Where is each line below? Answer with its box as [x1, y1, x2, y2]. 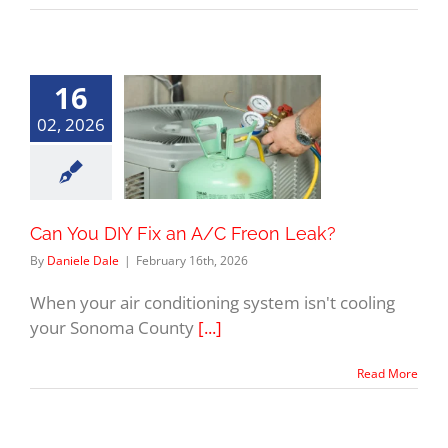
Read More [357, 364, 418, 382]
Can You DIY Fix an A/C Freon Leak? [30, 222, 336, 244]
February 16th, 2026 [136, 251, 248, 269]
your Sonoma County [30, 315, 198, 339]
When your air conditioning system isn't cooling [30, 290, 395, 314]
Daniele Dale [47, 251, 119, 269]
